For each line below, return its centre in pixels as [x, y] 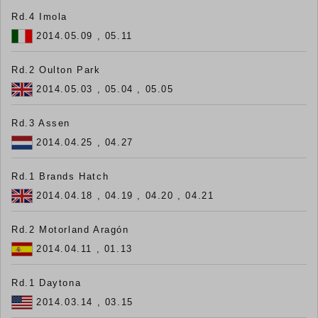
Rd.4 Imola [39, 17]
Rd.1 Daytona [46, 283]
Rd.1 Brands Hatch [60, 177]
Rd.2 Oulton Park [56, 70]
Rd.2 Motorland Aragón [70, 230]
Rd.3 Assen [41, 124]
